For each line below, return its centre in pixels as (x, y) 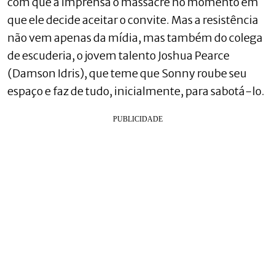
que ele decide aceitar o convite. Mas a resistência (133, 20)
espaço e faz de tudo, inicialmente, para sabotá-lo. (136, 91)
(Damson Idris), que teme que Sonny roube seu (127, 73)
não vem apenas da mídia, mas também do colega (135, 37)
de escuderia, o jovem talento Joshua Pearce (118, 55)
